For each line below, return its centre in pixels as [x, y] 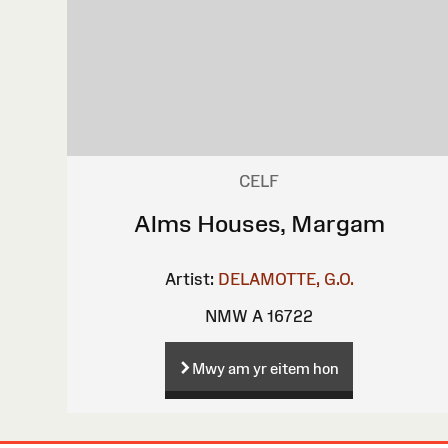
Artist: [189, 278]
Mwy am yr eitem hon [266, 369]
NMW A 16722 [259, 315]
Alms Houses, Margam [259, 223]
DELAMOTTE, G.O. [285, 278]
